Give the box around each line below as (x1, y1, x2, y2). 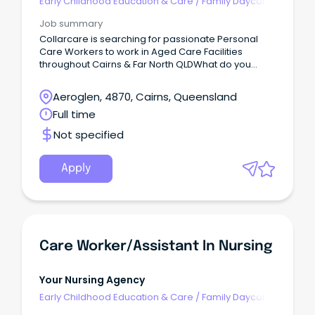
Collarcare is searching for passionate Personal (39, 32, 258, 46)
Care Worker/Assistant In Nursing (39, 239, 272, 255)
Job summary (39, 16, 103, 30)
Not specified (53, 127, 124, 142)
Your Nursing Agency (39, 273, 145, 288)
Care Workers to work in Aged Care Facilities (39, 44, 243, 58)
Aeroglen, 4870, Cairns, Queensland (53, 89, 237, 104)
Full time (53, 106, 96, 122)
